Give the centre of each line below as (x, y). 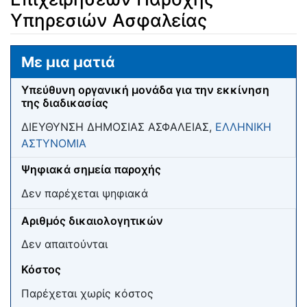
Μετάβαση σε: (46, 53)
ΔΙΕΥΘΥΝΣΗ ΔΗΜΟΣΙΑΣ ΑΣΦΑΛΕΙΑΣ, (118, 127)
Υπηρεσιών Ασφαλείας (109, 20)
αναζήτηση (169, 53)
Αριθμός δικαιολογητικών (92, 220)
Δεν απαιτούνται (64, 244)
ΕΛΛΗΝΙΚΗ (243, 127)
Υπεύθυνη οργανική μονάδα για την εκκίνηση (145, 90)
